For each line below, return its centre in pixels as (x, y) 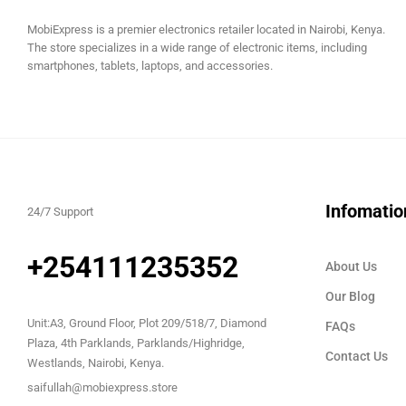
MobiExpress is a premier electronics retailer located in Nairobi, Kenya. (206, 29)
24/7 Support (60, 211)
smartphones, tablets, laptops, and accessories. (150, 65)
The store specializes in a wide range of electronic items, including (197, 47)
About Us (351, 266)
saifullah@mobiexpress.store (102, 387)
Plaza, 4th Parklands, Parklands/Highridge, (136, 343)
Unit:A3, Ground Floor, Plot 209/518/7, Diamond (147, 323)
